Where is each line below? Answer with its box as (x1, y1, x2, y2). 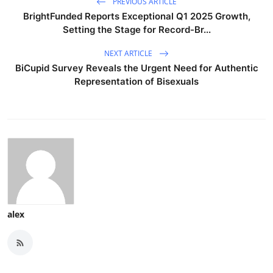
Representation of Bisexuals (74, 76, 199, 88)
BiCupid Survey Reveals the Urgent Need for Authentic (15, 62, 258, 74)
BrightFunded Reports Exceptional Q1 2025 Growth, (23, 10, 250, 23)
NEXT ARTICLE (104, 48, 154, 58)
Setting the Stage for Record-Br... (62, 24, 211, 36)
